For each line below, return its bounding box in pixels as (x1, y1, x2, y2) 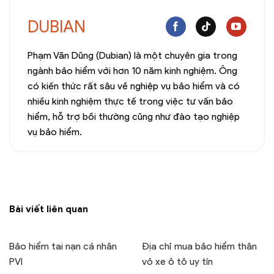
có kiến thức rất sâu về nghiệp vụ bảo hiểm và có (28, 80, 240, 92)
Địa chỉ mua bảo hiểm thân (141, 240, 257, 252)
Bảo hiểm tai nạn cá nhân (9, 240, 117, 252)
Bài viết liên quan (9, 203, 88, 215)
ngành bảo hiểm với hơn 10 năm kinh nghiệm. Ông (28, 65, 237, 77)
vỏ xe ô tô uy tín (141, 255, 213, 267)
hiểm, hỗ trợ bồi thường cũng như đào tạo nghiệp (28, 111, 240, 123)
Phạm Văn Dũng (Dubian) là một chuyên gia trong (28, 50, 237, 62)
